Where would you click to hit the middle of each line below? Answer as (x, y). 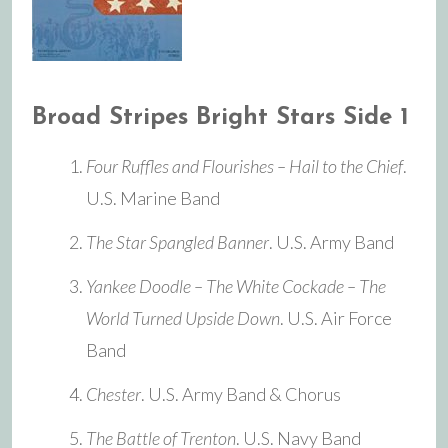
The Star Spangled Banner (177, 241)
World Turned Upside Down (183, 317)
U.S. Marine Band (153, 197)
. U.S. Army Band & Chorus (241, 393)
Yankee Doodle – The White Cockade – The (236, 285)
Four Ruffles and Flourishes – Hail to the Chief (244, 165)
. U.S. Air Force (336, 317)
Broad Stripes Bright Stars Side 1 (220, 117)
